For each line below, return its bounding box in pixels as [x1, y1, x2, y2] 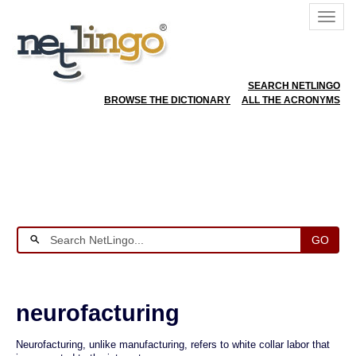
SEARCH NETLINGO [248, 80, 340, 91]
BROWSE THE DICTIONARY [104, 95, 230, 106]
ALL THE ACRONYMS [242, 95, 340, 106]
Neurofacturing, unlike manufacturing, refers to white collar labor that [16, 339, 330, 350]
